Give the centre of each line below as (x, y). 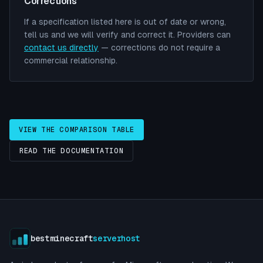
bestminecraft (62, 238)
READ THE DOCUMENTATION (72, 151)
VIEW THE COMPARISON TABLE (77, 130)
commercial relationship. (71, 60)
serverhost (117, 238)
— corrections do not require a (161, 48)
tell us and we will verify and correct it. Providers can (127, 35)
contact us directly (61, 48)
